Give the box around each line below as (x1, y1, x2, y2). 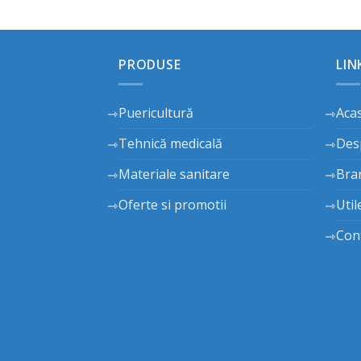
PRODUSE (118, 55, 181, 73)
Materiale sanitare (118, 165, 230, 184)
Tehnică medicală (118, 135, 222, 153)
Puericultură (118, 104, 193, 122)
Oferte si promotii (118, 196, 226, 214)
